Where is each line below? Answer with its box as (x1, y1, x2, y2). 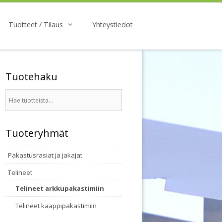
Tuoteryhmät (5, 126, 68, 140)
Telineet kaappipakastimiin (15, 201, 97, 210)
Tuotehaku (5, 70, 57, 83)
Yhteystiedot (92, 20, 133, 29)
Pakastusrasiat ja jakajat (8, 151, 82, 160)
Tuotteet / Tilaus (8, 20, 63, 29)
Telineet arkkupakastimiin (15, 184, 104, 193)
